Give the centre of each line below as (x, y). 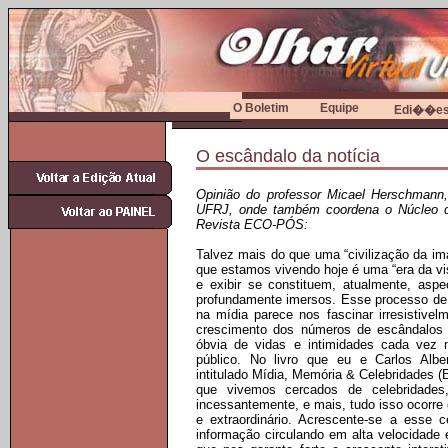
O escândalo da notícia (288, 156)
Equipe (339, 108)
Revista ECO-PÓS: (252, 224)
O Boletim (261, 108)
